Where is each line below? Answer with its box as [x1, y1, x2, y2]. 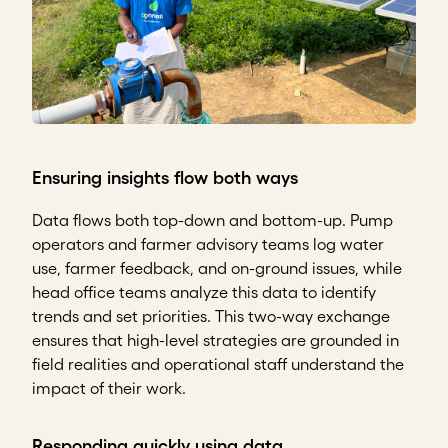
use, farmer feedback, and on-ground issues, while [32, 259, 402, 278]
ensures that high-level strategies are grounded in [32, 331, 399, 350]
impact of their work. [32, 379, 186, 398]
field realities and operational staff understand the [32, 355, 404, 374]
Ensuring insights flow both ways [32, 168, 298, 189]
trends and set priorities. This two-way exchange [32, 307, 390, 326]
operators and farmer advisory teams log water [32, 235, 384, 254]
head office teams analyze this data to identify [32, 283, 376, 302]
